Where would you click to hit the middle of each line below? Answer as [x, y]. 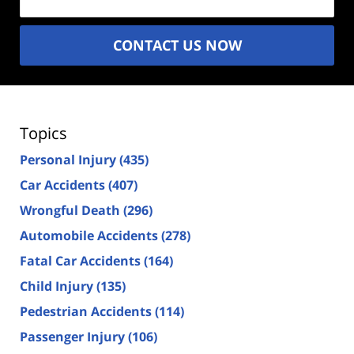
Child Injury [58, 286]
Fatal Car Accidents [82, 260]
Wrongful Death [72, 210]
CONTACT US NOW [177, 45]
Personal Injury [70, 159]
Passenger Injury [74, 336]
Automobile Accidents [90, 235]
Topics [43, 133]
